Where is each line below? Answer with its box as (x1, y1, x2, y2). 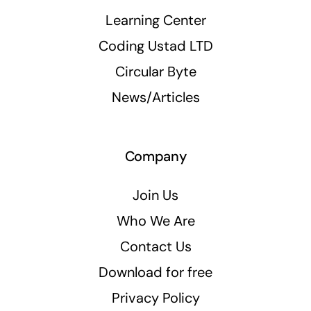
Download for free (99, 263, 212, 282)
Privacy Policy (111, 289, 200, 308)
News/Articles (111, 88, 200, 107)
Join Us (133, 186, 178, 205)
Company (124, 147, 187, 166)
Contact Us (119, 237, 192, 256)
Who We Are (116, 212, 195, 230)
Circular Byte (115, 62, 196, 81)
